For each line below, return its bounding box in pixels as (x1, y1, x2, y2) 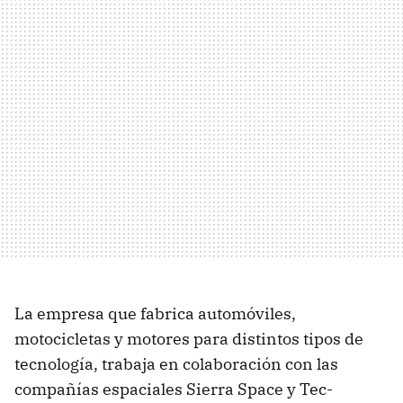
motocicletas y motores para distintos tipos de (14, 328, 363, 350)
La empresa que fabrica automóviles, (14, 303, 296, 325)
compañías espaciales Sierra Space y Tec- (14, 379, 333, 400)
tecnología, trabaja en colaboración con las (14, 354, 338, 375)
